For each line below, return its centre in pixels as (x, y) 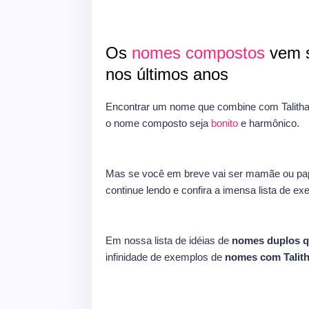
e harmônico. (270, 123)
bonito (226, 123)
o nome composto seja (158, 123)
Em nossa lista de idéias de (169, 240)
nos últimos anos (169, 74)
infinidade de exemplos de (165, 257)
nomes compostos (198, 53)
